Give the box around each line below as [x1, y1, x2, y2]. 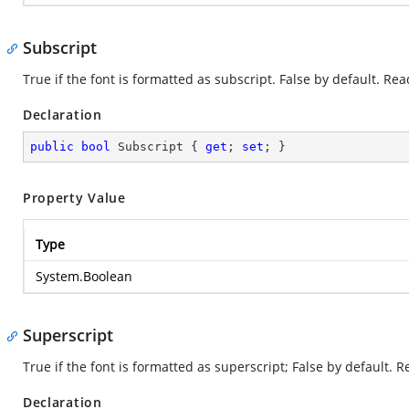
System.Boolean [36, 267, 132, 285]
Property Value [23, 189, 126, 206]
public [30, 140, 74, 153]
